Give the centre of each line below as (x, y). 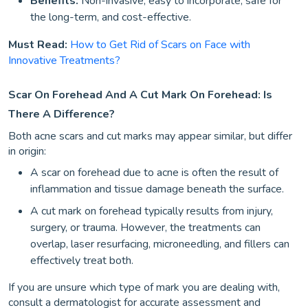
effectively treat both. (82, 260)
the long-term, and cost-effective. (111, 17)
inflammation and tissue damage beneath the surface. (157, 189)
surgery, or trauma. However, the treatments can (145, 227)
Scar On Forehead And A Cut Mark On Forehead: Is (140, 95)
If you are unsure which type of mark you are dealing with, (144, 287)
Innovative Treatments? (64, 60)
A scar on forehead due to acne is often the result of (154, 172)
